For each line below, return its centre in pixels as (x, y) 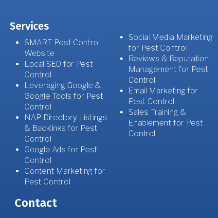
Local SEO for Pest (59, 64)
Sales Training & (157, 112)
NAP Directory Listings (66, 117)
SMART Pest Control (62, 42)
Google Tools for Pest (64, 96)
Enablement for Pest (166, 123)
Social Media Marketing (171, 37)
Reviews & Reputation (169, 58)
